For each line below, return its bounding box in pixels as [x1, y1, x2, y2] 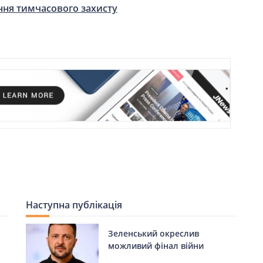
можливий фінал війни [107, 240, 204, 251]
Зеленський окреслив [107, 227, 199, 239]
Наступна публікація [25, 198, 122, 211]
